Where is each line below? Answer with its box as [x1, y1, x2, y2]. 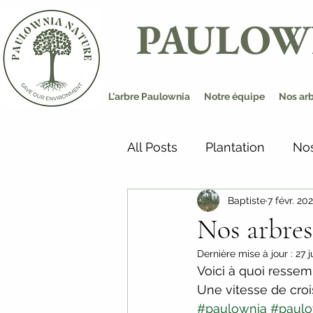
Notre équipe [204, 91, 265, 102]
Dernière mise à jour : [197, 248, 296, 259]
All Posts [127, 139, 177, 154]
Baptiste [228, 194, 265, 206]
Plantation [205, 139, 265, 154]
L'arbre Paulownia [108, 91, 190, 102]
